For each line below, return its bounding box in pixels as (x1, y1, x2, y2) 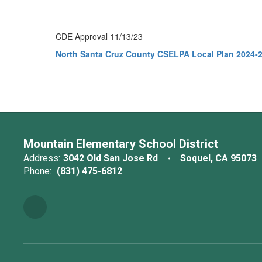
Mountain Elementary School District (23, 137, 218, 151)
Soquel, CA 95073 (180, 153, 257, 164)
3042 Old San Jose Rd (63, 153, 158, 164)
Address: (23, 153, 60, 164)
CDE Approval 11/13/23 (56, 30, 143, 42)
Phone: (23, 166, 51, 177)
